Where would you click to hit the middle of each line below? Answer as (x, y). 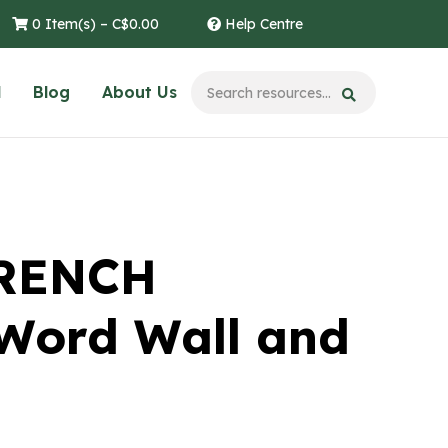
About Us (139, 92)
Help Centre (262, 24)
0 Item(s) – (70, 24)
